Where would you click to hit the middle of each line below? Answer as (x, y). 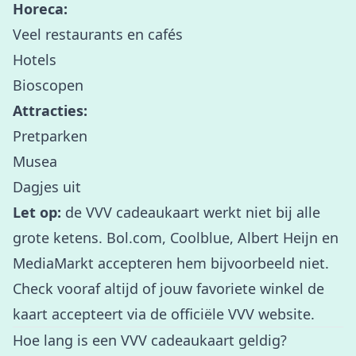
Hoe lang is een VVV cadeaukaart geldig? (150, 340)
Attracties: (50, 110)
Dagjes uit (47, 187)
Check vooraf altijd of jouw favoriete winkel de (168, 288)
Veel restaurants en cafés (98, 34)
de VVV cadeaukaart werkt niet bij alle (191, 212)
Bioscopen (48, 85)
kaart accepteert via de (92, 314)
